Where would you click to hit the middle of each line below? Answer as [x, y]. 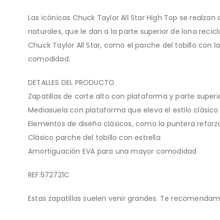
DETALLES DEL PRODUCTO [71, 82]
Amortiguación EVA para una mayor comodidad [112, 151]
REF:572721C [49, 175]
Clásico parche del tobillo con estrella [94, 137]
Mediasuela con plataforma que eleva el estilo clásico [123, 110]
